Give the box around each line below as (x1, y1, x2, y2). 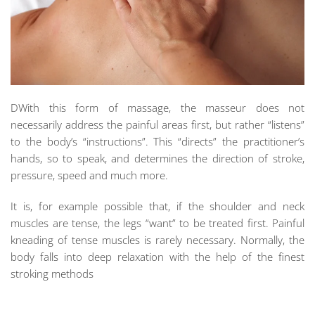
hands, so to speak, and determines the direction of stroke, (11, 150, 304, 165)
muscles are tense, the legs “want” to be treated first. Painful (11, 215, 304, 230)
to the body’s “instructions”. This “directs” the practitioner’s (11, 134, 304, 148)
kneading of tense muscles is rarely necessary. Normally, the (11, 232, 304, 247)
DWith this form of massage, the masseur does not (11, 100, 304, 115)
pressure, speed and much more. (11, 167, 168, 182)
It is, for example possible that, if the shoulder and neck (11, 198, 304, 213)
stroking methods (11, 266, 94, 281)
